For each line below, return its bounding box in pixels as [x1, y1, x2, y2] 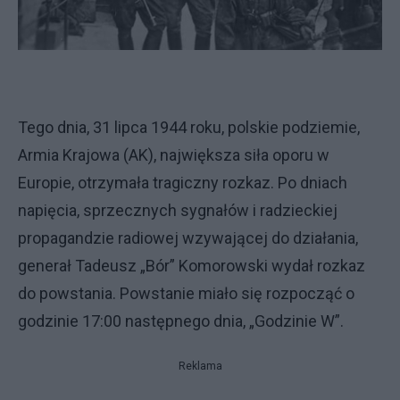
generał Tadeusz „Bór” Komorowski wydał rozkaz [18, 256, 365, 276]
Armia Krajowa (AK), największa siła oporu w [18, 146, 329, 165]
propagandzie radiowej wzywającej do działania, [18, 229, 358, 248]
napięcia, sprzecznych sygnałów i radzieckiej [18, 201, 337, 221]
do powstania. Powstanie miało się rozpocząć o [18, 284, 354, 304]
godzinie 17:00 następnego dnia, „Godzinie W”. [18, 312, 344, 331]
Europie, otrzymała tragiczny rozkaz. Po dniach [18, 173, 347, 193]
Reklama [178, 360, 222, 373]
